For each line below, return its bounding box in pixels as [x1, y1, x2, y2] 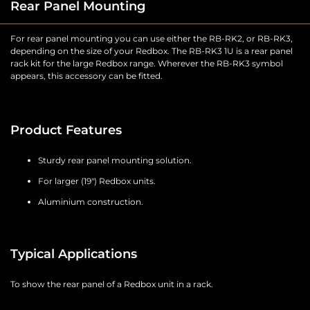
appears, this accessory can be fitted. [10, 71, 163, 82]
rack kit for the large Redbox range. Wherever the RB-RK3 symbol [10, 58, 283, 69]
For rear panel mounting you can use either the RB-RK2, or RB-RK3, [10, 33, 293, 44]
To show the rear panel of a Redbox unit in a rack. [10, 279, 213, 290]
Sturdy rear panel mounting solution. [38, 155, 192, 166]
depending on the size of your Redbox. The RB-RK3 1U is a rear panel [10, 46, 293, 57]
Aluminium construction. [38, 197, 143, 208]
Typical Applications [10, 246, 137, 262]
